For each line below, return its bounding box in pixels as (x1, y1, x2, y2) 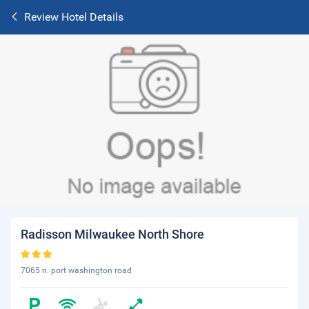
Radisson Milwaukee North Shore (21, 227, 204, 241)
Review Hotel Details (24, 10, 123, 23)
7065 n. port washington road (21, 266, 132, 275)
